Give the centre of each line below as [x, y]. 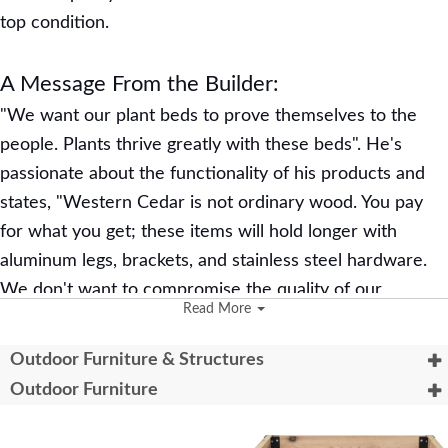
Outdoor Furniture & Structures [137, 360]
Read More [219, 309]
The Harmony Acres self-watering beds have [217, 412]
